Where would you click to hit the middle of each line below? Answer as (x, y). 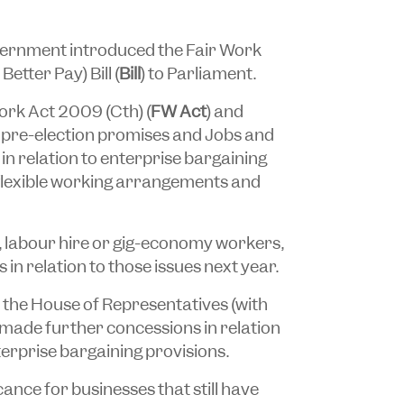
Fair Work (223, 50)
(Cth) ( (126, 111)
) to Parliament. (198, 73)
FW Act (178, 111)
